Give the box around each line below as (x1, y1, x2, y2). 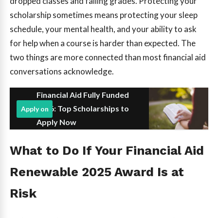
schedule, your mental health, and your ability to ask (10, 24, 197, 35)
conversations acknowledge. (10, 66, 114, 77)
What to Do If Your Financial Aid (10, 143, 204, 158)
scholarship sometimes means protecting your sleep (10, 10, 198, 20)
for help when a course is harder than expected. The (10, 38, 196, 49)
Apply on (20, 105, 49, 113)
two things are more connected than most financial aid (10, 52, 206, 63)
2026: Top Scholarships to (36, 104, 129, 113)
